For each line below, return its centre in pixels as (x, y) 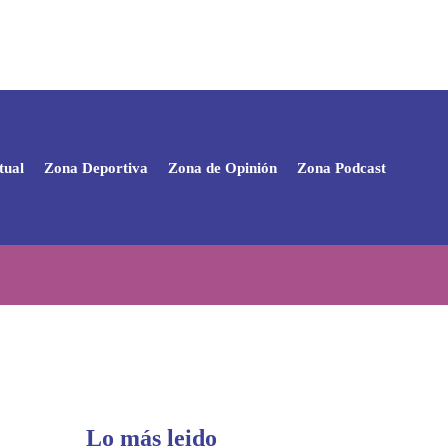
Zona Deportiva (96, 167)
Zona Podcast (341, 167)
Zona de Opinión (222, 167)
